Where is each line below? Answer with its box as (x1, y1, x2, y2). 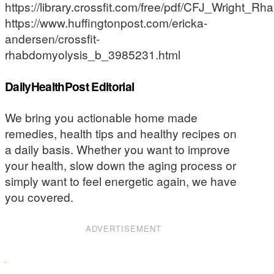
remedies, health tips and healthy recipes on (5, 125, 237, 142)
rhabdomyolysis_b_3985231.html (5, 46, 180, 63)
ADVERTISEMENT (86, 222, 162, 234)
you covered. (5, 188, 73, 206)
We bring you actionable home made (5, 109, 198, 126)
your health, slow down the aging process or (5, 157, 236, 174)
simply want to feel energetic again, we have (5, 172, 237, 190)
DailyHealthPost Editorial (5, 77, 135, 95)
